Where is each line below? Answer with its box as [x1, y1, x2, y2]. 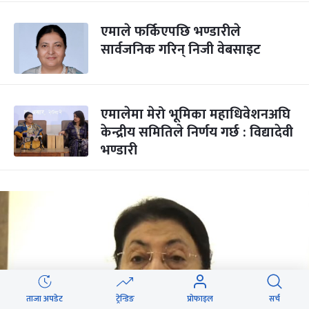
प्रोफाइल [187, 292, 214, 306]
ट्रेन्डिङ [115, 292, 134, 306]
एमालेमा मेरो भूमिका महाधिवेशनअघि [101, 103, 290, 126]
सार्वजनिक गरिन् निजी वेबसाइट [101, 38, 261, 61]
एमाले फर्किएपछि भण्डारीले [101, 20, 241, 43]
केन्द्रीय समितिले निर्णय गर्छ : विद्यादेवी [101, 121, 293, 144]
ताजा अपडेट [26, 292, 63, 306]
